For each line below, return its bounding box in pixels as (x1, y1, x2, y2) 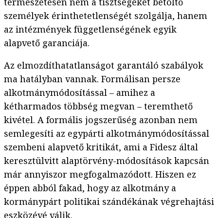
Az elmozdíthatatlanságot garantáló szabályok (4, 59, 203, 72)
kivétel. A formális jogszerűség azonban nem (4, 114, 198, 126)
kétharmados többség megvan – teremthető (4, 100, 193, 112)
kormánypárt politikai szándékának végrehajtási (4, 196, 214, 208)
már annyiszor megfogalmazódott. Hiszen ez (4, 168, 196, 181)
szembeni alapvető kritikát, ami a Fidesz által (4, 141, 198, 153)
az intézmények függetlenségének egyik (4, 23, 177, 36)
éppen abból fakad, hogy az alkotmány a (4, 182, 176, 194)
